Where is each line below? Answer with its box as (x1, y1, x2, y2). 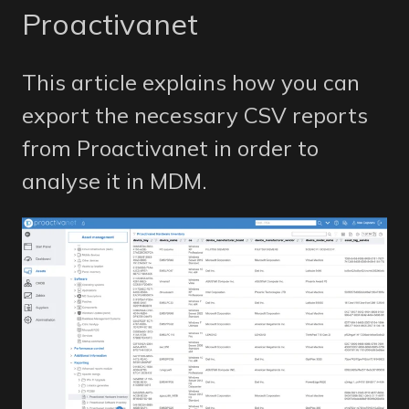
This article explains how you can (22, 68, 360, 97)
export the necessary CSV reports (22, 101, 368, 130)
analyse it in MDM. (22, 167, 206, 195)
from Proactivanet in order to (22, 134, 319, 163)
